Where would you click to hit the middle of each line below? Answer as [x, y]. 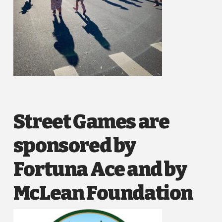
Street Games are [91, 122]
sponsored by [75, 145]
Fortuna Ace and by [100, 169]
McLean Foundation [103, 193]
